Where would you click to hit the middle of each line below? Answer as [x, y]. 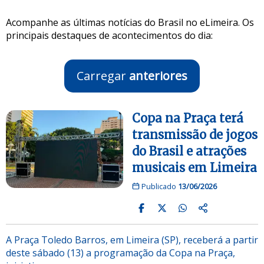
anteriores [158, 75]
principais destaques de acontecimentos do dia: [109, 35]
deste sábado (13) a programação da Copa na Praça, [121, 253]
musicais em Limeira [194, 167]
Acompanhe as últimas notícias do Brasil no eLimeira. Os [130, 22]
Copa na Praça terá [188, 118]
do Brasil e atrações [189, 151]
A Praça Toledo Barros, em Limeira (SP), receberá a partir [132, 240]
